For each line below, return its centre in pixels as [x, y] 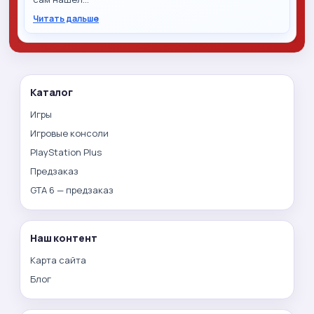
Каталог [52, 92]
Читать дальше [66, 18]
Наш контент [64, 238]
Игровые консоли [69, 133]
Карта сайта [58, 260]
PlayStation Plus [66, 152]
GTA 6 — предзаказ [72, 190]
